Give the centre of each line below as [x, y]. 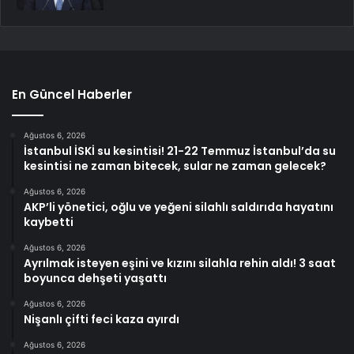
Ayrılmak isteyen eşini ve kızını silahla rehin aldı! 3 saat [180, 263]
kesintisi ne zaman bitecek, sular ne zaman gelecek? [175, 166]
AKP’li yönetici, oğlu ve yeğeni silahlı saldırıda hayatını [179, 207]
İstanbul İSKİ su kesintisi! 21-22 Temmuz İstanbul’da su [180, 151]
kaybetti [49, 222]
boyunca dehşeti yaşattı [95, 278]
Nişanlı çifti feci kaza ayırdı [102, 319]
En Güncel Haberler [72, 94]
